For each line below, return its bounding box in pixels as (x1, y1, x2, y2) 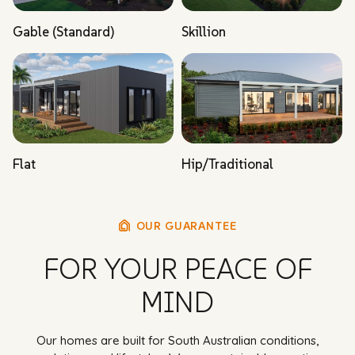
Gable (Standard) (13, 23, 114, 41)
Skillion (181, 23, 226, 41)
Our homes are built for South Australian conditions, (36, 333, 319, 349)
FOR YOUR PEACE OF (43, 251, 312, 288)
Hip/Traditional (181, 155, 273, 174)
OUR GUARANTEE (136, 219, 237, 234)
